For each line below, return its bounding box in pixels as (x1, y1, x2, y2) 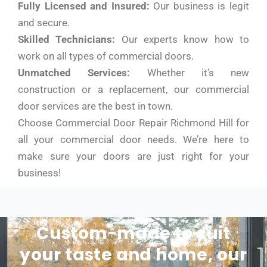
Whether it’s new (130, 67, 249, 79)
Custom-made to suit (36, 222, 231, 245)
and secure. (18, 17, 70, 29)
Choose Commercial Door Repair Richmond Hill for (18, 117, 249, 129)
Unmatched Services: (18, 67, 131, 79)
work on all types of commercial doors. (18, 50, 194, 62)
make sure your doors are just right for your (18, 150, 249, 162)
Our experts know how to (115, 33, 250, 45)
